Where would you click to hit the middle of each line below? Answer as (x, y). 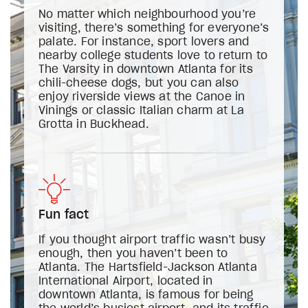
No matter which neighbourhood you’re (147, 14)
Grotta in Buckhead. (94, 124)
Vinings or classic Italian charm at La (142, 111)
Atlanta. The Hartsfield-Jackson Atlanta (148, 267)
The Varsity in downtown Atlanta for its (146, 69)
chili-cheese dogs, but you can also (139, 83)
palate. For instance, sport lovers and (144, 42)
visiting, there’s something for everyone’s (154, 28)
